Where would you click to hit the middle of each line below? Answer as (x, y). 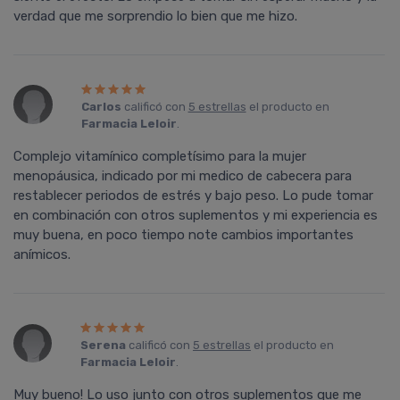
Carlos (101, 107)
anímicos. (42, 255)
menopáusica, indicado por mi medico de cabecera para (183, 176)
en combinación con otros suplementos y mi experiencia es (196, 216)
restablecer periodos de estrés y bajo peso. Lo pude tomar (193, 196)
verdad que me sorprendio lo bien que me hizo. (155, 17)
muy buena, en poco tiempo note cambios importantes (183, 235)
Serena (103, 346)
